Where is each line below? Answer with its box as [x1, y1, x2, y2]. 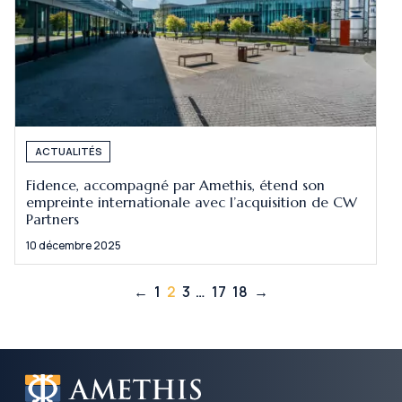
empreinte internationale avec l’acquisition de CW [26, 193, 358, 211]
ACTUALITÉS [34, 144, 102, 159]
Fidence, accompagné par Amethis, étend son [26, 176, 326, 194]
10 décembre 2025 [26, 238, 122, 254]
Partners [26, 210, 80, 228]
